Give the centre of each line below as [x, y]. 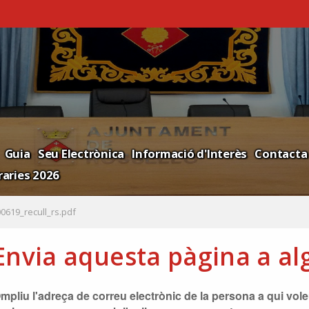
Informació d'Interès [190, 153]
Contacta [281, 153]
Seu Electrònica [81, 153]
